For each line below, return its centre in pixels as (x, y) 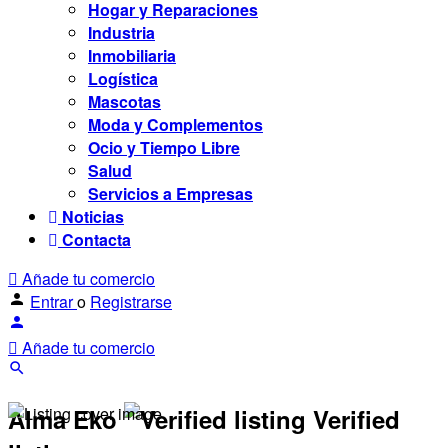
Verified (356, 418)
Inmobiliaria (132, 55)
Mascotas (124, 101)
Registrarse (131, 301)
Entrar (53, 301)
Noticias (91, 216)
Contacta (94, 239)
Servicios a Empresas (170, 193)
